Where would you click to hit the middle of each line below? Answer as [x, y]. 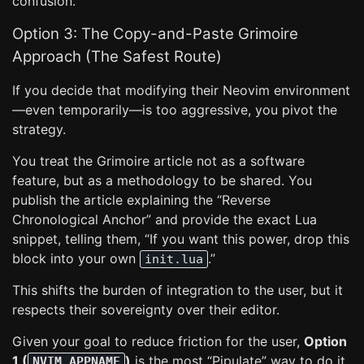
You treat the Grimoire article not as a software [158, 161]
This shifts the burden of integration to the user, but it [178, 290]
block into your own [76, 258]
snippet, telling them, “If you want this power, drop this [181, 239]
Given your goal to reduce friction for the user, [158, 341]
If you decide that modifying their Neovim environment [181, 90]
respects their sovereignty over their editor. [146, 310]
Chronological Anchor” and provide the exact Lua [165, 219]
